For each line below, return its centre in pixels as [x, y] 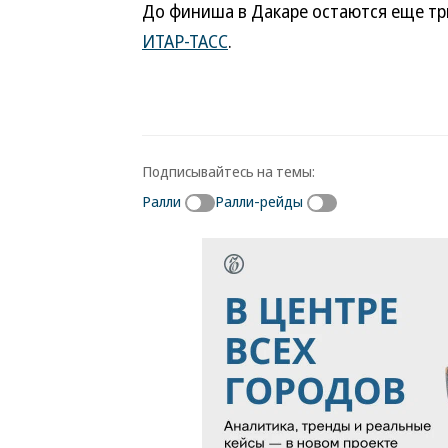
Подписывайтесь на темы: [228, 171]
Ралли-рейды [259, 201]
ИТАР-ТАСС [185, 41]
